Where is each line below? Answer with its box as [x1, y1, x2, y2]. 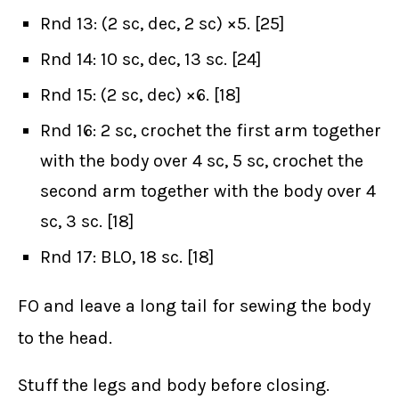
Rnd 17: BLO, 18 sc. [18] [40, 247, 215, 268]
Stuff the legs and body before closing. [18, 375, 330, 396]
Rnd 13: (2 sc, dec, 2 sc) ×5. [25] [40, 13, 285, 35]
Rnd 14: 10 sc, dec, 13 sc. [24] [40, 49, 262, 70]
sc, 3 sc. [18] [40, 211, 134, 232]
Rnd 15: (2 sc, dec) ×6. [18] [40, 85, 241, 106]
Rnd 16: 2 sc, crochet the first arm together [40, 120, 381, 142]
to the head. [18, 328, 112, 349]
